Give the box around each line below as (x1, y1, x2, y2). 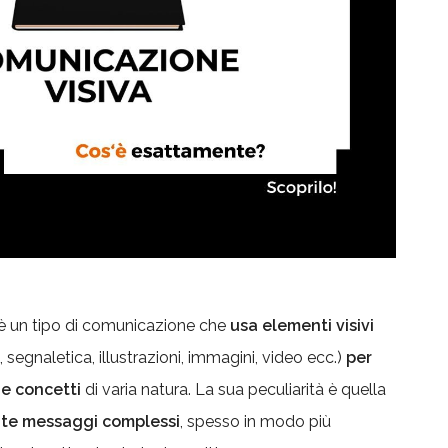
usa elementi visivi (230, 316, 374, 335)
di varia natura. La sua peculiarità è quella (81, 380, 386, 399)
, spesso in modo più (180, 412, 331, 431)
